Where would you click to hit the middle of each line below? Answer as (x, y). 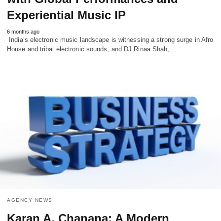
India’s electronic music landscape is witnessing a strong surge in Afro (110, 40)
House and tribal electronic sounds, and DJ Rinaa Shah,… (92, 49)
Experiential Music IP (66, 15)
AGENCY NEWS (30, 200)
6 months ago (23, 32)
